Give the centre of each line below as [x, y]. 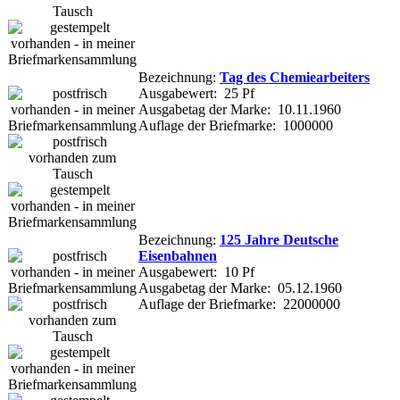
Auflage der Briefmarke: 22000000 [239, 304]
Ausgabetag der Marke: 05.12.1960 [240, 287]
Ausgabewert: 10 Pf [196, 271]
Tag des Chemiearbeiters [295, 77]
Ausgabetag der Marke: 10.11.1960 [240, 109]
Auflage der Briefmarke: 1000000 [236, 125]
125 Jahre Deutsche [279, 239]
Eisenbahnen [178, 255]
